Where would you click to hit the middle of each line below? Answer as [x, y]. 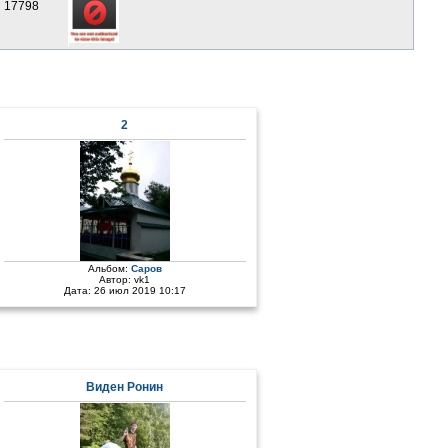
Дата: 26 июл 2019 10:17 [124, 290]
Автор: [117, 279]
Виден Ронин [125, 387]
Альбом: [109, 268]
